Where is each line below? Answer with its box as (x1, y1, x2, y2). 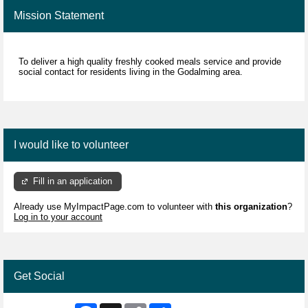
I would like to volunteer (14, 139, 129, 151)
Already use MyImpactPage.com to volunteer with (14, 201, 215, 212)
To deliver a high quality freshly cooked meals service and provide (19, 56, 281, 67)
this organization (215, 201, 287, 212)
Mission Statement (14, 10, 104, 22)
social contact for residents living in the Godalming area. (19, 67, 243, 78)
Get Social (14, 269, 65, 282)
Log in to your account (14, 211, 102, 222)
